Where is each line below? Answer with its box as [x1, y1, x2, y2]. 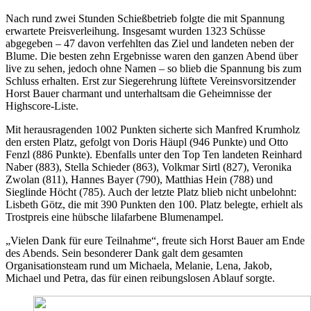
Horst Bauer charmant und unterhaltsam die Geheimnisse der [6, 87, 271, 99]
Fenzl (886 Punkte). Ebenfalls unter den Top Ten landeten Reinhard [6, 148, 302, 160]
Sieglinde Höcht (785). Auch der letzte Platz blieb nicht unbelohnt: [6, 185, 296, 198]
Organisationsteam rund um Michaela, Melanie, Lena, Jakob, [6, 259, 272, 271]
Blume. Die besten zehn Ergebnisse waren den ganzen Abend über [6, 49, 298, 62]
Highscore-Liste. [6, 99, 78, 112]
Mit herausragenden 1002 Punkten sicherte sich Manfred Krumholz [6, 123, 300, 135]
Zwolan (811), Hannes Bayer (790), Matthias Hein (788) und [6, 173, 273, 185]
